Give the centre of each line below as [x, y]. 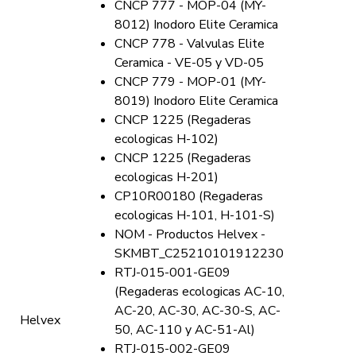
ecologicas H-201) [166, 177]
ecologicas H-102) [166, 139]
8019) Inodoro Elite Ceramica [196, 101]
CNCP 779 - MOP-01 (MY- [190, 82]
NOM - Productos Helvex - [190, 234]
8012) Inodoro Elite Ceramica [196, 25]
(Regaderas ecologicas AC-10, [199, 292]
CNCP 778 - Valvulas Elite [190, 44]
